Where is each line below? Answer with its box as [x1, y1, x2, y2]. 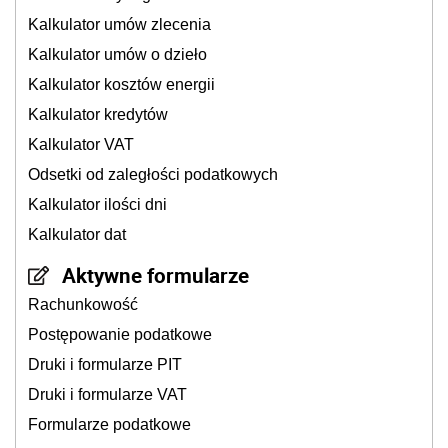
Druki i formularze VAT [28, 386, 187, 404]
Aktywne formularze [62, 261, 249, 290]
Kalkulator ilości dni [28, 196, 167, 214]
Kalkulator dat [28, 226, 126, 244]
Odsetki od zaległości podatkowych [28, 166, 278, 184]
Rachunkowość [28, 296, 138, 314]
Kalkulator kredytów [28, 106, 168, 124]
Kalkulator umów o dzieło [28, 46, 207, 64]
